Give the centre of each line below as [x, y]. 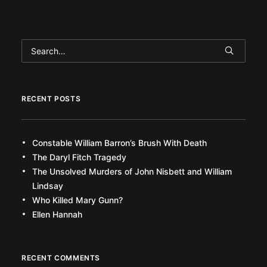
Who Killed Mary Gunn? [77, 200]
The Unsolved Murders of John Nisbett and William [132, 171]
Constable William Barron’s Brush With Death [119, 143]
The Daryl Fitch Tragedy [79, 157]
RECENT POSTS [51, 99]
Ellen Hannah [57, 214]
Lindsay [48, 186]
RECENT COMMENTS [61, 258]
